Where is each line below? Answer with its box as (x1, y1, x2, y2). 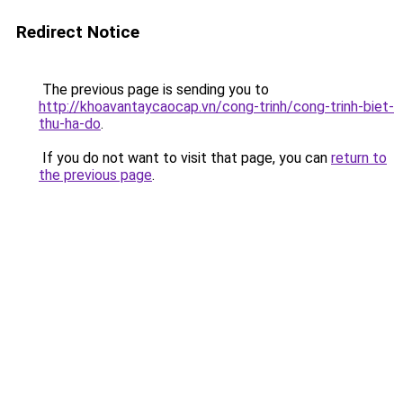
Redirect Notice (16, 22, 139, 42)
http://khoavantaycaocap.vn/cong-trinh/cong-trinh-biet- (39, 98, 394, 115)
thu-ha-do (39, 115, 101, 132)
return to (331, 149, 387, 166)
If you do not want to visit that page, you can (39, 149, 331, 166)
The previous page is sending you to (39, 81, 269, 98)
